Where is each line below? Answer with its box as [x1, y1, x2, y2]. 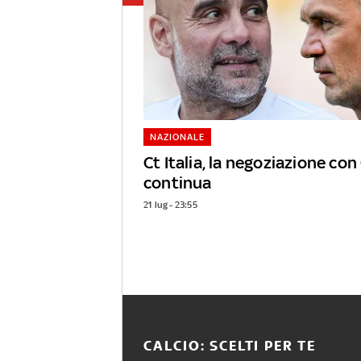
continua [143, 172, 212, 193]
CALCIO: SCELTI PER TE [143, 338, 316, 355]
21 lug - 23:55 [143, 199, 197, 211]
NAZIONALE [149, 131, 205, 143]
